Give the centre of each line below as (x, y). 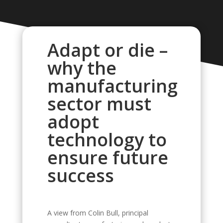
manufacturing (112, 86)
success (80, 175)
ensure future (108, 158)
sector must (99, 104)
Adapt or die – (107, 50)
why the (82, 68)
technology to (107, 140)
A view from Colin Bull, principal (98, 213)
